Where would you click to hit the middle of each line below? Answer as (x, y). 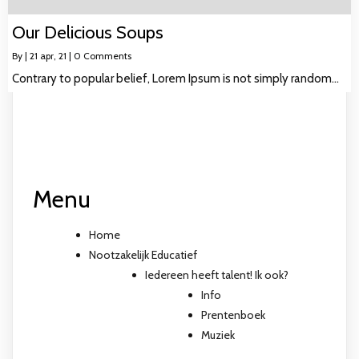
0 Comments (103, 55)
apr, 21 (53, 55)
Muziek (218, 335)
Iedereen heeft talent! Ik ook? (217, 274)
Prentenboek (233, 315)
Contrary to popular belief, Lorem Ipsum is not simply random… (175, 78)
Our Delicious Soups (88, 32)
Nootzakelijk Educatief (143, 254)
